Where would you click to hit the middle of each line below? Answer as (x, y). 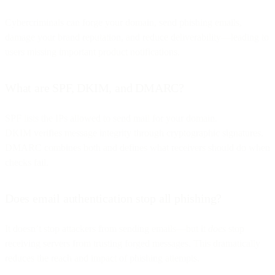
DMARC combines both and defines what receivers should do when (137, 147)
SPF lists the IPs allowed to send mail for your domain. (111, 118)
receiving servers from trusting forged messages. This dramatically (133, 243)
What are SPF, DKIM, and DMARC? (95, 87)
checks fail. (27, 162)
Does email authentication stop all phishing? (114, 198)
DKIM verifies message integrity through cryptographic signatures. (134, 133)
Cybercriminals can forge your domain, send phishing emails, (123, 22)
